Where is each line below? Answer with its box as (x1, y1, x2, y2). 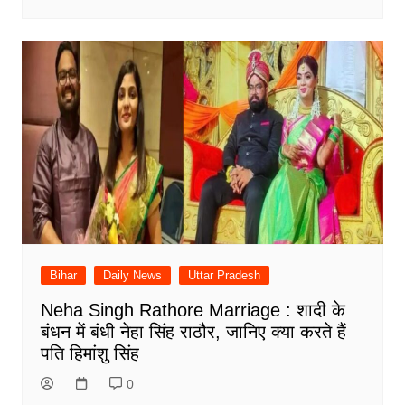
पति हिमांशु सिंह (40, 344, 139, 364)
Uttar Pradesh (187, 268, 260, 283)
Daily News (102, 268, 162, 283)
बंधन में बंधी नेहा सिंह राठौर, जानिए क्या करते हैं (40, 322, 346, 343)
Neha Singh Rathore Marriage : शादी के (40, 300, 345, 321)
